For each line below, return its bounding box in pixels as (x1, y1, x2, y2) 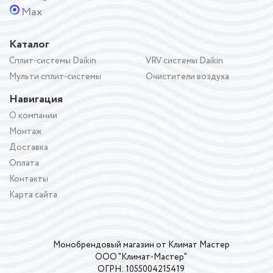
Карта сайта (9, 188, 57, 201)
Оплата (9, 157, 39, 169)
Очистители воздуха (146, 70, 229, 83)
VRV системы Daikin (146, 54, 223, 67)
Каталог (9, 36, 49, 52)
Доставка (9, 141, 48, 154)
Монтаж (9, 125, 41, 138)
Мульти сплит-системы (9, 70, 101, 83)
